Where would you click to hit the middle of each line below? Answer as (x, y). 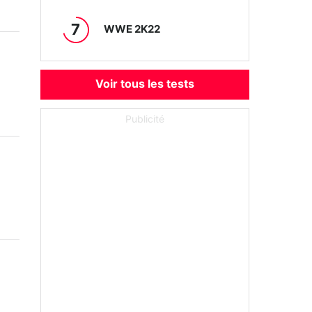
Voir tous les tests (145, 84)
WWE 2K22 (132, 29)
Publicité (145, 120)
